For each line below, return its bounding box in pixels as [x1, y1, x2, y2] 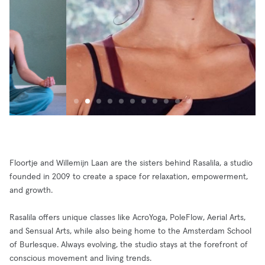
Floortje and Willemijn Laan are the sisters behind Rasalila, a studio [9, 159, 253, 167]
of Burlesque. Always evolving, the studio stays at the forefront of [9, 241, 248, 249]
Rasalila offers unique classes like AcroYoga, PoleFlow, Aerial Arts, [9, 214, 245, 222]
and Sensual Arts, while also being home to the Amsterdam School [9, 227, 251, 235]
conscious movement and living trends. [9, 254, 151, 263]
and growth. [9, 186, 53, 195]
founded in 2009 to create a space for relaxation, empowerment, [9, 173, 248, 181]
